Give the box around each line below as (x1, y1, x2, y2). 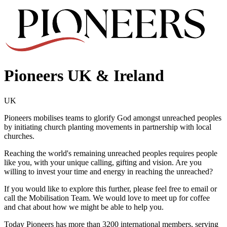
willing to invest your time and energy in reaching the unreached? (4, 167, 213, 176)
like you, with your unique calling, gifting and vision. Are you (4, 158, 202, 167)
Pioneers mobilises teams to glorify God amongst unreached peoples (4, 113, 221, 122)
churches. (4, 131, 34, 140)
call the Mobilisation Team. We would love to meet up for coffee (4, 193, 210, 202)
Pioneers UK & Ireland (4, 66, 164, 85)
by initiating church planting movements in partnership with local (4, 122, 211, 131)
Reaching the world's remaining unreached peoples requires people (4, 148, 217, 158)
